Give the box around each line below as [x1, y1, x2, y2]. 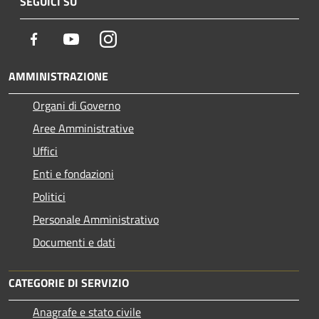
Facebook [42, 29, 86, 47]
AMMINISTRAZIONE [9, 67, 108, 85]
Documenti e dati [33, 233, 115, 251]
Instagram [116, 29, 165, 47]
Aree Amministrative [33, 119, 134, 137]
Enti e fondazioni [33, 164, 114, 182]
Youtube [79, 29, 119, 47]
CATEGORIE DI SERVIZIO [9, 273, 129, 291]
